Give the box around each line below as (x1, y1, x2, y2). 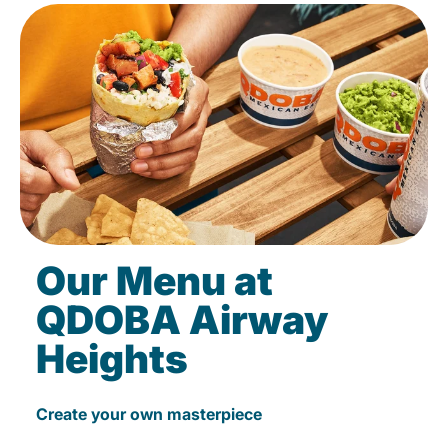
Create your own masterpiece (36, 404, 262, 425)
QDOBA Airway (36, 296, 328, 344)
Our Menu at (36, 257, 273, 305)
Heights (36, 335, 188, 383)
